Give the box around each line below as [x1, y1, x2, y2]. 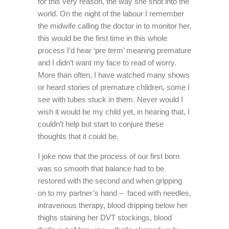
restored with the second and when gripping [38, 176, 182, 185]
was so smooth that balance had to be [38, 164, 164, 173]
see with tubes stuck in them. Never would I [38, 95, 183, 104]
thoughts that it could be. [38, 132, 119, 141]
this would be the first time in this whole [38, 34, 167, 42]
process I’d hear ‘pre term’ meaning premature [38, 46, 191, 55]
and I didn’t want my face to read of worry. [38, 58, 176, 67]
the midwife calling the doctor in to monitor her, [38, 21, 191, 30]
